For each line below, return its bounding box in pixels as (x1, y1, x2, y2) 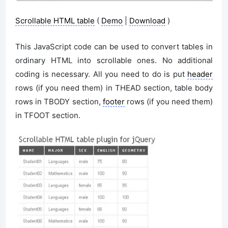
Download (129, 16, 165, 26)
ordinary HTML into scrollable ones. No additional (15, 55, 213, 66)
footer (102, 97, 125, 107)
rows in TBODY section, (15, 97, 103, 107)
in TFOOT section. (15, 110, 80, 121)
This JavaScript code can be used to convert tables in (15, 42, 213, 52)
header (187, 69, 213, 79)
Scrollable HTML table (15, 16, 95, 26)
